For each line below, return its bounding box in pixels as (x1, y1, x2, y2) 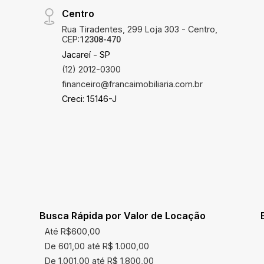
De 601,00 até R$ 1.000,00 (45, 241, 150, 251)
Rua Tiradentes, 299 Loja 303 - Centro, (61, 24, 217, 34)
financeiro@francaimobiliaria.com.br (61, 79, 203, 89)
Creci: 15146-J (61, 94, 117, 104)
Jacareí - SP (61, 49, 110, 60)
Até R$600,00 (45, 226, 101, 236)
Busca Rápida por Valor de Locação (39, 210, 206, 222)
